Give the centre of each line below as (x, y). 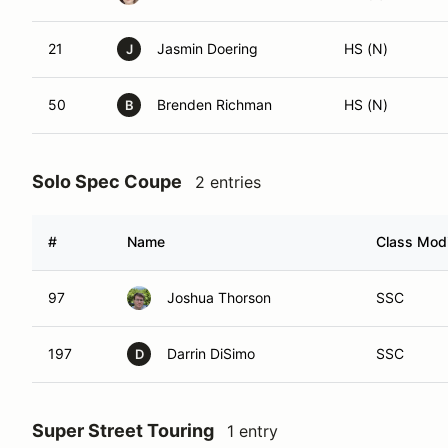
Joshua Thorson (219, 297)
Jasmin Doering (207, 48)
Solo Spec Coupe (107, 181)
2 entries (228, 182)
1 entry (252, 431)
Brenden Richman (214, 104)
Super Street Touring (123, 430)
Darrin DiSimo (211, 353)
